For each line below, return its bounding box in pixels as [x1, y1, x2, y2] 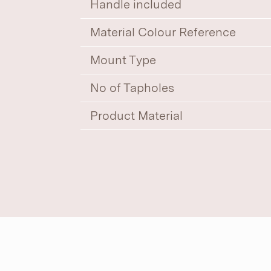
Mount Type [90, 53, 157, 67]
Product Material [90, 108, 183, 123]
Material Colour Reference [90, 25, 237, 39]
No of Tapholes [90, 80, 175, 95]
